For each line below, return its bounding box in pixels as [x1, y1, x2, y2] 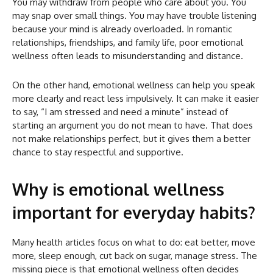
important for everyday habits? [12, 201, 255, 222]
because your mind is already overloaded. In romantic [12, 23, 232, 35]
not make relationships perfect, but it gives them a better [12, 132, 250, 144]
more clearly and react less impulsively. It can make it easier [12, 92, 259, 104]
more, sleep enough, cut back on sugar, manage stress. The [12, 249, 257, 261]
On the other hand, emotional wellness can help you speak [12, 79, 255, 91]
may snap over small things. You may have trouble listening [12, 9, 257, 21]
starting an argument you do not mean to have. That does [12, 119, 253, 131]
